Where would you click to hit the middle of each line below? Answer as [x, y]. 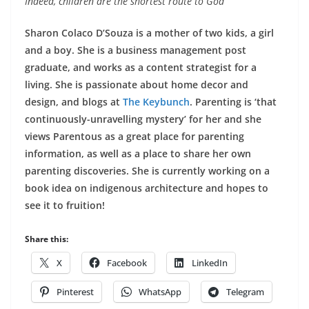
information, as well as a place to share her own [138, 153]
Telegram [245, 291]
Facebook [127, 262]
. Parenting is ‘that [233, 101]
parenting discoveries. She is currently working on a [147, 170]
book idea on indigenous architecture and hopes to [147, 188]
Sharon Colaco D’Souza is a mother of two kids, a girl [149, 32]
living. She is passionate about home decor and [137, 84]
